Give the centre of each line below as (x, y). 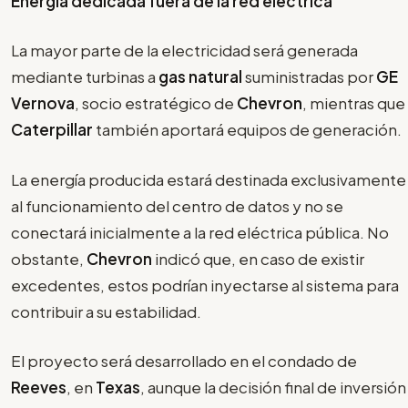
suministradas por (311, 77)
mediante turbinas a (85, 77)
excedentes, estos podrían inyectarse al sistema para (205, 285)
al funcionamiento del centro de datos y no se (177, 205)
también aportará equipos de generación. (249, 130)
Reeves (39, 388)
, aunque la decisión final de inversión (273, 388)
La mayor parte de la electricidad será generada (184, 51)
